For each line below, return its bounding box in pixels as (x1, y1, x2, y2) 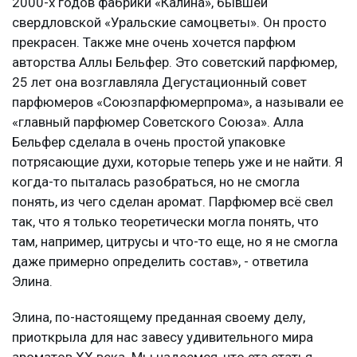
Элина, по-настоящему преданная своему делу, (12, 308, 305, 325)
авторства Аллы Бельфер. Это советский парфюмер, (12, 53, 337, 70)
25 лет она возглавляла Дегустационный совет (12, 73, 307, 90)
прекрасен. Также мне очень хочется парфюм (12, 33, 296, 50)
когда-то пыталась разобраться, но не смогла (12, 173, 300, 190)
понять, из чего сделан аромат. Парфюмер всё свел (12, 193, 333, 210)
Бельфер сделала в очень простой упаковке (12, 133, 285, 150)
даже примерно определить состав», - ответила (12, 253, 308, 269)
